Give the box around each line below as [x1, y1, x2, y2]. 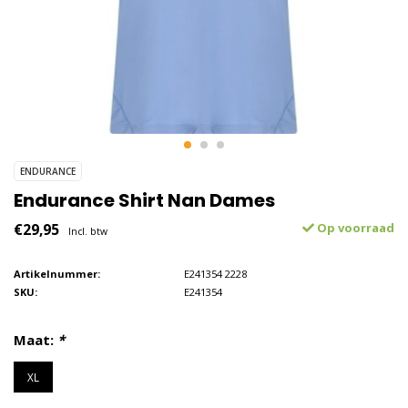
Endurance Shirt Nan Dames [14, 188, 275, 213]
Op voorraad [314, 219, 394, 236]
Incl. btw [68, 225, 107, 238]
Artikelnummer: [14, 267, 100, 280]
